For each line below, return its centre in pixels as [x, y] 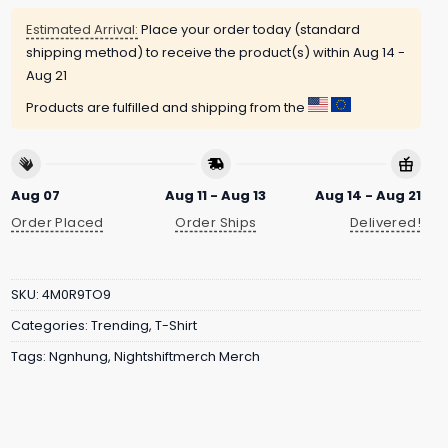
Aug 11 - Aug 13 [216, 195]
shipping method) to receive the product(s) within [189, 53]
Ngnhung [78, 357]
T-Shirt [176, 326]
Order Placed [57, 222]
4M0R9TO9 [76, 295]
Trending [120, 326]
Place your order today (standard [249, 30]
